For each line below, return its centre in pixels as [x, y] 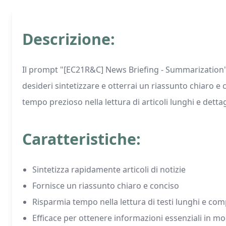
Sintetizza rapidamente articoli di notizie [109, 169]
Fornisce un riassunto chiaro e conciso [106, 186]
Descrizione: [69, 39]
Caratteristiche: [81, 139]
